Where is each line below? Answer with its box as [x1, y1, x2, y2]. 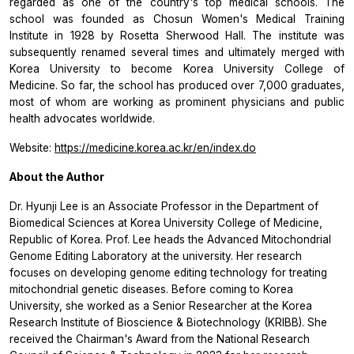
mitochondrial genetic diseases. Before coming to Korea [9, 282, 293, 296]
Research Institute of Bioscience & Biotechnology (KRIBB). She [9, 315, 327, 329]
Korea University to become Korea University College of [9, 62, 345, 75]
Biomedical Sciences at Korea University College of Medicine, [9, 216, 322, 229]
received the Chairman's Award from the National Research [9, 332, 310, 345]
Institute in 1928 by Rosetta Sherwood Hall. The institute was [9, 28, 345, 42]
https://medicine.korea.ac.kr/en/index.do [55, 141, 256, 154]
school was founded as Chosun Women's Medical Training [9, 12, 345, 25]
